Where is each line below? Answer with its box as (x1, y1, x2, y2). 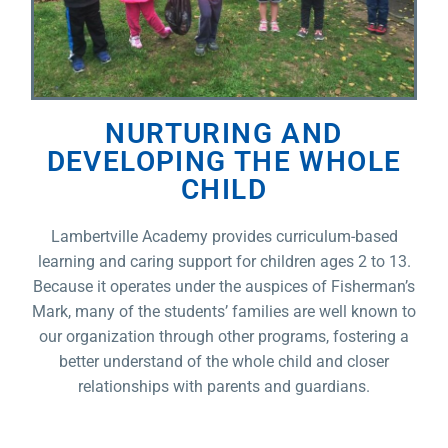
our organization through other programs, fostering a (39, 327, 409, 347)
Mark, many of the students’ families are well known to (32, 302, 416, 322)
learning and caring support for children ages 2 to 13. (37, 252, 411, 272)
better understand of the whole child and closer (59, 352, 389, 372)
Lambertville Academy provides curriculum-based (50, 227, 398, 247)
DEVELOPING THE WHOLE (46, 145, 402, 179)
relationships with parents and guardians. (78, 377, 370, 397)
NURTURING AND (105, 117, 343, 151)
